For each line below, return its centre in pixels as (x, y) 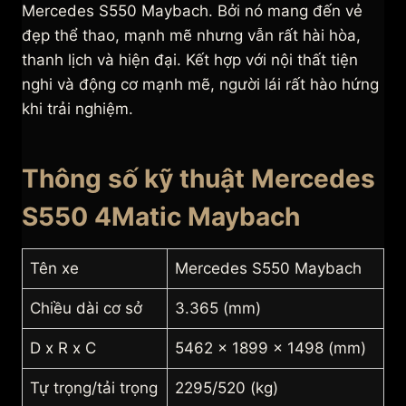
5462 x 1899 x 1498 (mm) (271, 348)
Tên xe (54, 269)
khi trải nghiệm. (77, 109)
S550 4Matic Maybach (161, 217)
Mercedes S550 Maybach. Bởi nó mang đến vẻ (192, 11)
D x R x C (63, 348)
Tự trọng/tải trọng (94, 388)
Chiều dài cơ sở (86, 309)
